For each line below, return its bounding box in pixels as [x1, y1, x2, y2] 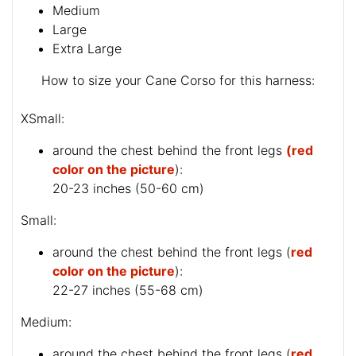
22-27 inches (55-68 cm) [52, 282, 204, 299]
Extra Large [52, 41, 122, 57]
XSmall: [21, 110, 64, 127]
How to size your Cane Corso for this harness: [41, 72, 315, 89]
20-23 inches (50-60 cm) [52, 180, 205, 197]
